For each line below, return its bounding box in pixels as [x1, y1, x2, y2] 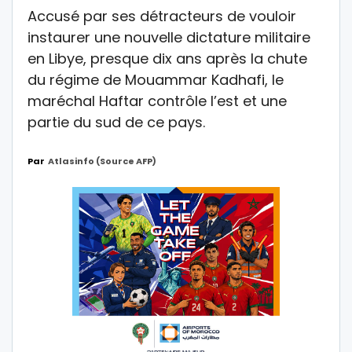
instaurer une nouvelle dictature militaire [27, 27, 310, 47]
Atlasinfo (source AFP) [48, 154, 156, 167]
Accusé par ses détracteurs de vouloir [27, 5, 296, 26]
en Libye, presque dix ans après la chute [27, 48, 307, 68]
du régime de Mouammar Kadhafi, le [27, 69, 284, 90]
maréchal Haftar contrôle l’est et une [27, 90, 287, 111]
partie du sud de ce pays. [27, 112, 205, 132]
